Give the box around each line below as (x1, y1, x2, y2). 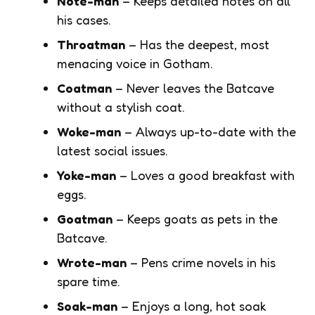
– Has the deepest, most (125, 36, 269, 52)
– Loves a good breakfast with (116, 167, 295, 183)
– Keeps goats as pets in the (112, 210, 278, 226)
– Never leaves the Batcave (112, 79, 274, 96)
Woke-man (57, 123, 121, 139)
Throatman (57, 36, 125, 52)
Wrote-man (57, 254, 127, 270)
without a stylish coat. (57, 98, 185, 115)
